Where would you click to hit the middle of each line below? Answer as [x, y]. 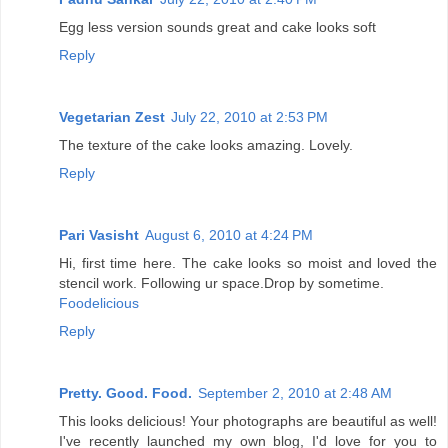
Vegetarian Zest [112, 117]
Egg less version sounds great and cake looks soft [217, 27]
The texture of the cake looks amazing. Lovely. [206, 145]
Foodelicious [99, 303]
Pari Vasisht [99, 235]
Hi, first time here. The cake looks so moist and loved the [248, 263]
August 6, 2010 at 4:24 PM [229, 235]
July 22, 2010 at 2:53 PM [249, 117]
